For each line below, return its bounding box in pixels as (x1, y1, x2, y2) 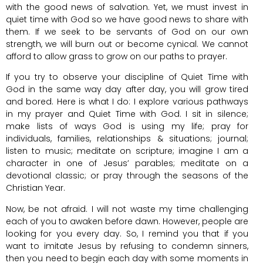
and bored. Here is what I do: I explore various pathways (6, 96, 248, 108)
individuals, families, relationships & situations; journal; (6, 133, 248, 145)
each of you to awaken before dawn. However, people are (6, 215, 248, 227)
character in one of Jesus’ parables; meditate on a (6, 157, 248, 170)
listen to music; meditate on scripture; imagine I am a (6, 145, 248, 157)
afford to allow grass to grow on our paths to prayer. (6, 50, 227, 62)
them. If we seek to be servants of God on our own (6, 25, 248, 38)
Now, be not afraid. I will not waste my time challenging (6, 203, 248, 215)
